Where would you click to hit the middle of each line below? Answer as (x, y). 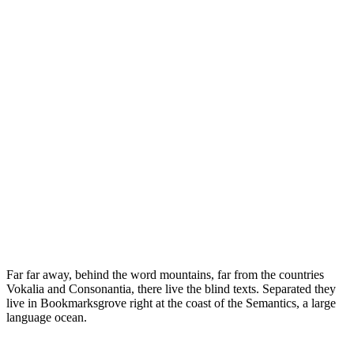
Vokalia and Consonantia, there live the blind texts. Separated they (171, 289)
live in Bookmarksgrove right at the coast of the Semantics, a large (171, 303)
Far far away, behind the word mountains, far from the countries (165, 275)
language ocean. (47, 318)
